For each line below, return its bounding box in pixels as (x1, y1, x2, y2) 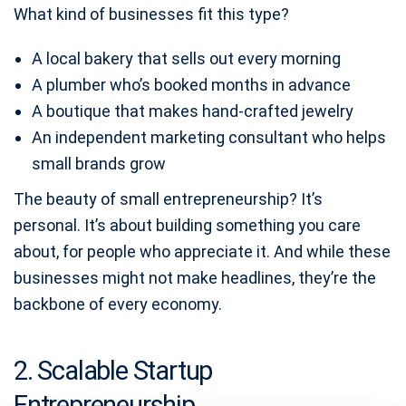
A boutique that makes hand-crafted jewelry (32, 101, 353, 121)
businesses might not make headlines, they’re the (14, 268, 376, 287)
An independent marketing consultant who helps (32, 128, 386, 147)
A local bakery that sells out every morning (32, 49, 341, 68)
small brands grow (32, 154, 166, 173)
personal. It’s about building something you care (14, 216, 361, 235)
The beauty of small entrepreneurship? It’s (14, 189, 323, 208)
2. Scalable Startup (14, 355, 213, 386)
